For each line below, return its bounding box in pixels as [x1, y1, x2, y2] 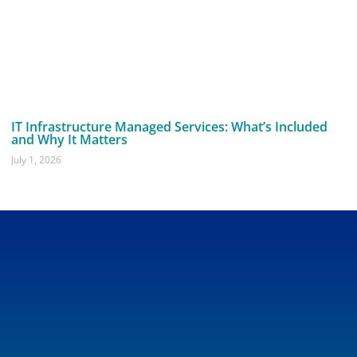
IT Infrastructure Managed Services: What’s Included [11, 118, 328, 136]
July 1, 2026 [11, 153, 61, 167]
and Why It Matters [11, 131, 127, 149]
